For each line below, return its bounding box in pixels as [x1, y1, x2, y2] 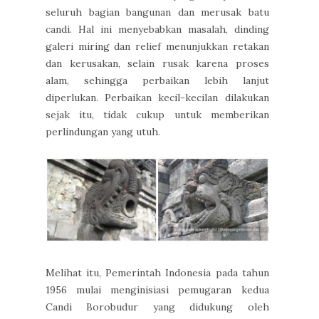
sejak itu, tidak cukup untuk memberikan [46, 108, 269, 121]
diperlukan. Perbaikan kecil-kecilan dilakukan [46, 90, 269, 104]
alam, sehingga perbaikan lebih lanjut [46, 73, 269, 87]
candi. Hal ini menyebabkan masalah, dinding [46, 22, 269, 36]
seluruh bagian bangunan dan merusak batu [46, 5, 269, 19]
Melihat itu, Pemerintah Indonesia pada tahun [46, 266, 269, 279]
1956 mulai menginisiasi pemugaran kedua [46, 283, 269, 296]
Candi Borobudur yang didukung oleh [46, 300, 269, 313]
